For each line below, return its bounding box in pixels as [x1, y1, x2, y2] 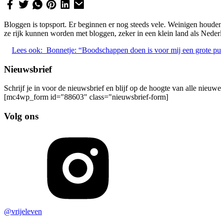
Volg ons [4, 110, 38, 121]
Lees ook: [12, 45, 42, 54]
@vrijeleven [4, 207, 42, 216]
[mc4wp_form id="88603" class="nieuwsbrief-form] [4, 93, 168, 102]
